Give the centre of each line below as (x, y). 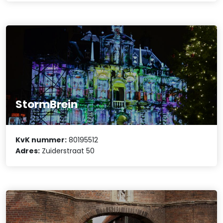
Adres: (28, 151)
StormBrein (47, 105)
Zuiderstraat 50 (67, 151)
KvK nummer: (41, 140)
